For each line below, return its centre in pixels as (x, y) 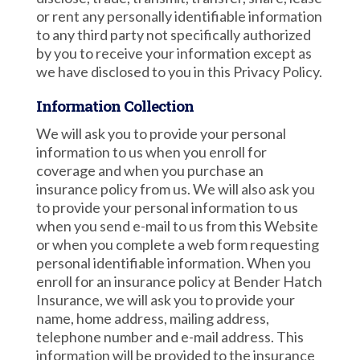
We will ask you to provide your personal (161, 133)
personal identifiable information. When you (173, 263)
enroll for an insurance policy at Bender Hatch (179, 281)
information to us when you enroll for (151, 152)
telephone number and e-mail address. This (170, 337)
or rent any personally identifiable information (179, 16)
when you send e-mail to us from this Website (177, 226)
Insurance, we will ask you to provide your (165, 300)
